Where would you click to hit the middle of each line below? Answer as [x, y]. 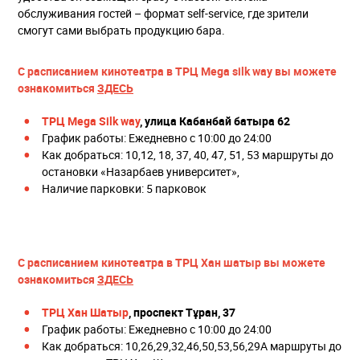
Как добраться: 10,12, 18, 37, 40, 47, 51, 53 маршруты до [188, 155]
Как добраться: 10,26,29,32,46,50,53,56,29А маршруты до [192, 346]
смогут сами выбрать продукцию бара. [121, 31]
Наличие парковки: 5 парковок [124, 189]
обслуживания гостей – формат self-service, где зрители [163, 14]
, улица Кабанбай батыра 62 [215, 121]
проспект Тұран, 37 [184, 313]
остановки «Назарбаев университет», [141, 172]
